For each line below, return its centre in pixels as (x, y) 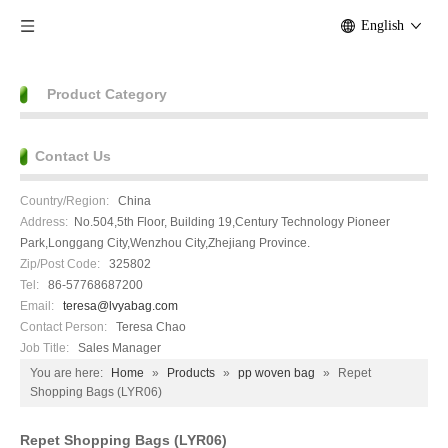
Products (191, 373)
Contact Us (73, 156)
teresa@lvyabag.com (120, 306)
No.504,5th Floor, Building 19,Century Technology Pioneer (229, 222)
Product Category (107, 94)
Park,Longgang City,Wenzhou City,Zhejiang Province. (165, 243)
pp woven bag (276, 373)
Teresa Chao (148, 327)
